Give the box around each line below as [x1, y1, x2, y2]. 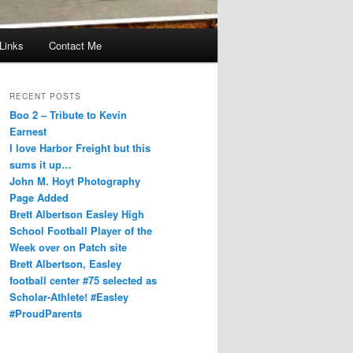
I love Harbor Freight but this [9, 140, 150, 156]
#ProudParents [9, 306, 82, 321]
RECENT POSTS [9, 91, 81, 102]
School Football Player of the [9, 223, 152, 239]
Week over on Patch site [9, 240, 127, 255]
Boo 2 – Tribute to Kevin [9, 107, 127, 123]
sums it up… [9, 157, 72, 173]
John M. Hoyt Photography [9, 173, 140, 189]
